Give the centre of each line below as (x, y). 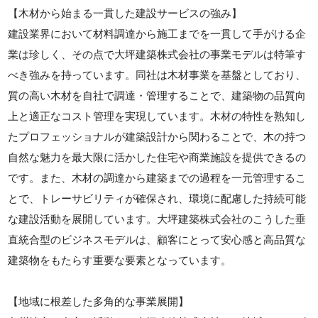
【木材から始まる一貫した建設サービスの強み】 (125, 13)
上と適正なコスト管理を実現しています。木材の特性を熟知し (157, 116)
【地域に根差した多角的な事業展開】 (99, 301)
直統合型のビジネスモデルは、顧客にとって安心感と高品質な (157, 240)
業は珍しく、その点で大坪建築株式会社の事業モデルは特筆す (157, 54)
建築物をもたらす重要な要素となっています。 (120, 260)
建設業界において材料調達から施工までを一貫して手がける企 (157, 34)
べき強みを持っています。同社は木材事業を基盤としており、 (157, 75)
